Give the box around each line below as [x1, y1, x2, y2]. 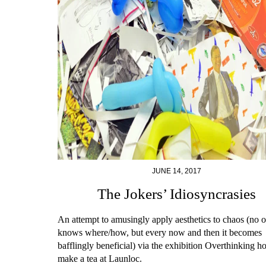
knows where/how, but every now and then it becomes [58, 227, 262, 237]
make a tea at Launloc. [58, 253, 142, 264]
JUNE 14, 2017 [151, 167, 201, 176]
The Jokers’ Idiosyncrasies [97, 186, 256, 202]
